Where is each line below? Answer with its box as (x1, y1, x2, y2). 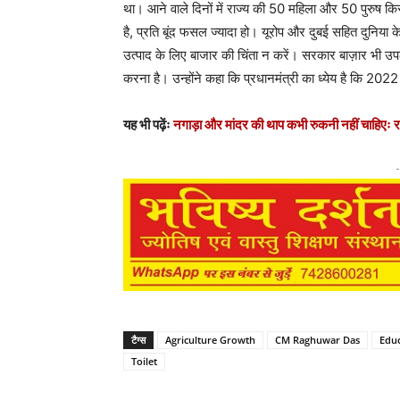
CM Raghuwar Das (275, 333, 360, 347)
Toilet (131, 354, 157, 369)
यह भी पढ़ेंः (123, 116, 173, 133)
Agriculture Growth (165, 333, 255, 347)
